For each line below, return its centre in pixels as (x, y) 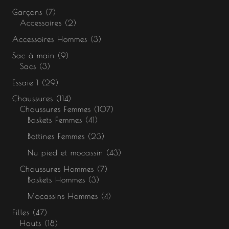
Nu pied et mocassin (65, 153)
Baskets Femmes (55, 120)
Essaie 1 (25, 82)
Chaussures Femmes (55, 109)
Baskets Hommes (56, 180)
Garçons (27, 12)
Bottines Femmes (56, 136)
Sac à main (33, 55)
